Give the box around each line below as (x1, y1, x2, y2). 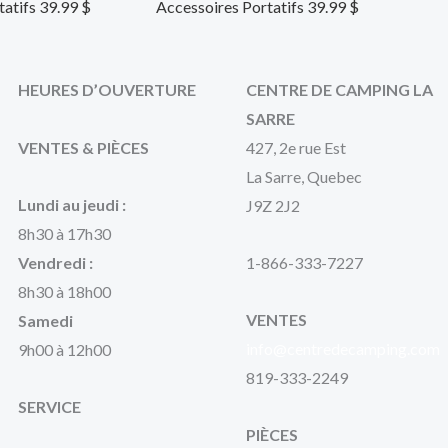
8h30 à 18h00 (18, 282, 111, 302)
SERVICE (18, 397, 81, 417)
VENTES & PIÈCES (18, 138, 149, 158)
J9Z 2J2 (246, 196, 300, 216)
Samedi (18, 311, 76, 331)
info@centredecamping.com (246, 339, 440, 359)
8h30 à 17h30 (18, 224, 111, 244)
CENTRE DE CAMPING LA (246, 80, 433, 100)
